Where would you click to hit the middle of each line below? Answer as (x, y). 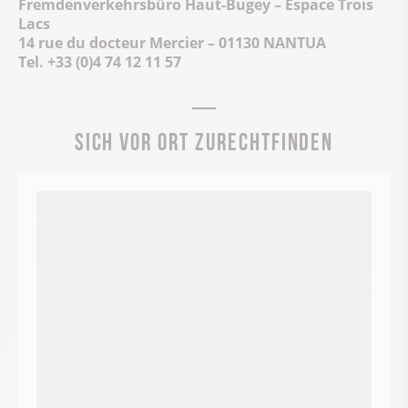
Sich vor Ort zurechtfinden (204, 139)
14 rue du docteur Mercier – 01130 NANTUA (172, 42)
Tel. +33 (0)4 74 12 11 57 (100, 61)
